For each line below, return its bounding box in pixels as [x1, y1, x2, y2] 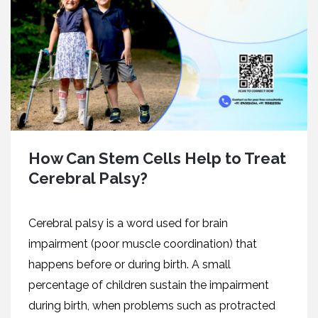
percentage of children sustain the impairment [28, 278, 269, 292]
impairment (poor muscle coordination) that [28, 237, 257, 251]
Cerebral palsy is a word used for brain [28, 216, 228, 231]
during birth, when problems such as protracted [28, 299, 275, 313]
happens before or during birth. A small [28, 258, 231, 272]
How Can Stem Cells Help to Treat [28, 149, 286, 168]
